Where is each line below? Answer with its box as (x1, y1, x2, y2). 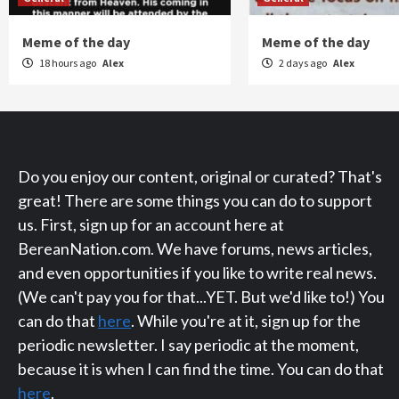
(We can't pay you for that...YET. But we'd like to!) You (18, 286, 385, 306)
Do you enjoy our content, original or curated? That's (18, 166, 382, 186)
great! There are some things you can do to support (18, 190, 372, 210)
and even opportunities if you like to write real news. (18, 262, 377, 282)
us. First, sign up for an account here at (18, 214, 284, 234)
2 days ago (276, 55, 329, 69)
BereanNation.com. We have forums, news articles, (18, 238, 372, 258)
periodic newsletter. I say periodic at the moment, (18, 334, 359, 354)
